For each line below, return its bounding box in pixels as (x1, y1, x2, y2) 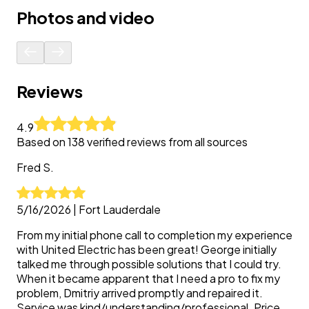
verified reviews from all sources (85, 134, 248, 149)
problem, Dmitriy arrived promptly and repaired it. (17, 286, 263, 300)
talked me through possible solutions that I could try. (17, 257, 281, 271)
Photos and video (17, 7, 154, 28)
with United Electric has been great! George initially (17, 242, 277, 257)
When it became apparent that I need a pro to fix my (17, 271, 280, 286)
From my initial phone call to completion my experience (17, 228, 292, 242)
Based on (17, 134, 68, 149)
